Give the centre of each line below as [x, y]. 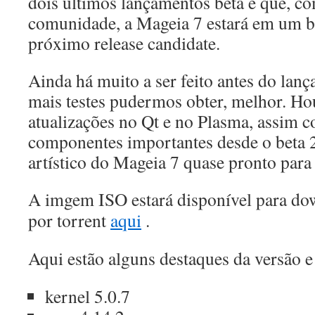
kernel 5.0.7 [88, 296]
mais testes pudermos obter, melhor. [157, 101]
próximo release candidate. [124, 43]
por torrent [69, 220]
